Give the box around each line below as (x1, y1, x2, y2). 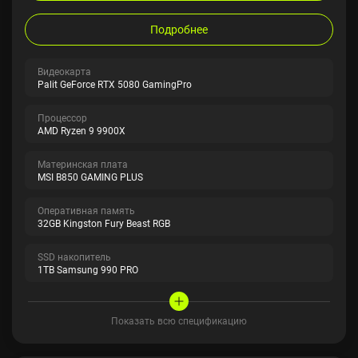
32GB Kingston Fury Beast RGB (38, 217, 170, 229)
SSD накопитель (38, 250, 111, 263)
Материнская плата (38, 157, 128, 170)
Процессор (38, 111, 87, 124)
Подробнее (150, 22, 208, 37)
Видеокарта (38, 65, 91, 78)
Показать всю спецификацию (111, 314, 247, 328)
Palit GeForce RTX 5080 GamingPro (38, 78, 192, 90)
